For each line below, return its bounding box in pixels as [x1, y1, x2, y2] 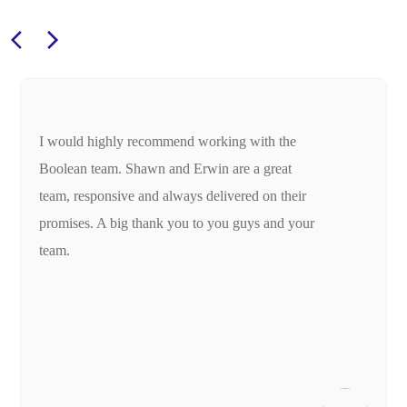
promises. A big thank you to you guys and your [39, 215, 314, 232]
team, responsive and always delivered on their [39, 188, 306, 204]
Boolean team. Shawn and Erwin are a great [39, 161, 292, 177]
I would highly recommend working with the [39, 134, 296, 150]
